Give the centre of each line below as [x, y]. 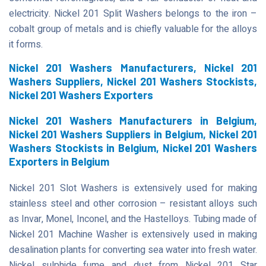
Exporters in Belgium [59, 161]
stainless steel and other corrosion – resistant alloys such [133, 204]
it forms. [26, 45]
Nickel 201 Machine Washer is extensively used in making [133, 235]
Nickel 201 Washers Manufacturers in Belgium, [133, 121]
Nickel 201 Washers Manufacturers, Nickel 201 [133, 68]
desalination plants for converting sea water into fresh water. [133, 250]
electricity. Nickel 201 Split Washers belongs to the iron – [133, 14]
